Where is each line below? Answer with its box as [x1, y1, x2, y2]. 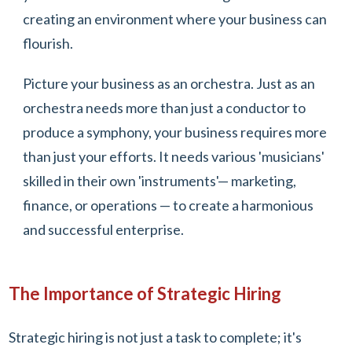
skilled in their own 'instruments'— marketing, [23, 172, 296, 190]
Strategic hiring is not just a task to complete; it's [9, 328, 302, 346]
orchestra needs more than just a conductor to [23, 99, 306, 117]
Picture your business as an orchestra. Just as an [23, 75, 315, 93]
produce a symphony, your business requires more [23, 123, 327, 141]
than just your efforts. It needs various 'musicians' [23, 148, 324, 166]
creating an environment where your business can [23, 10, 327, 28]
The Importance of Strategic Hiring [9, 283, 281, 305]
